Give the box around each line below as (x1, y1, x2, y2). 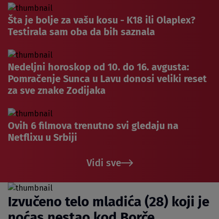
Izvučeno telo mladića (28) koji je (8, 193, 209, 210)
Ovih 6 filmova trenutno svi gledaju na (8, 119, 178, 131)
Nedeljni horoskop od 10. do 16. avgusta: (8, 61, 189, 73)
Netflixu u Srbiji (8, 131, 77, 143)
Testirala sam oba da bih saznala (8, 25, 155, 38)
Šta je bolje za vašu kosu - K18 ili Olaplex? (8, 14, 196, 26)
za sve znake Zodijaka (8, 84, 106, 96)
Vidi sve (86, 156, 121, 169)
